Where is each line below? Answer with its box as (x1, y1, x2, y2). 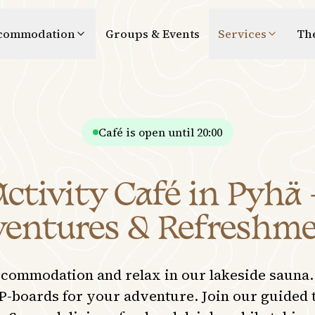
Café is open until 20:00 (98, 124, 222, 141)
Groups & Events (105, 26, 200, 42)
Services (218, 26, 267, 42)
